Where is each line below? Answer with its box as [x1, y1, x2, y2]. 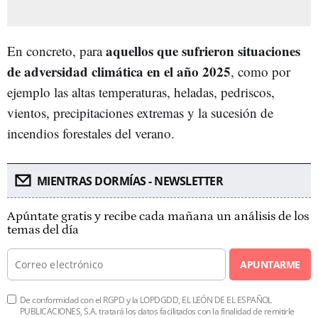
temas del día [7, 222, 79, 237]
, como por [231, 62, 290, 80]
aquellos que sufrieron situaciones [106, 40, 300, 60]
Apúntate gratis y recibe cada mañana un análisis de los [7, 209, 309, 224]
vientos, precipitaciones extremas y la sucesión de [7, 103, 273, 121]
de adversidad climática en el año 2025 [7, 61, 231, 81]
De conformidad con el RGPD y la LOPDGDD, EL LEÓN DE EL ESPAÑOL [20, 293, 272, 306]
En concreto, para [7, 41, 106, 60]
